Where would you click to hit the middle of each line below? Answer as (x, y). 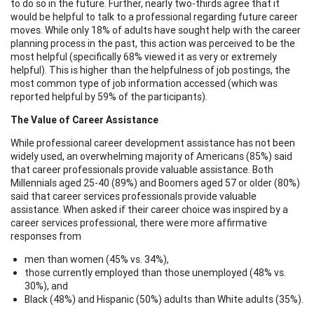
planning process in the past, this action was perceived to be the (153, 43)
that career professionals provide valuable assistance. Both (142, 169)
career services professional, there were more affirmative (139, 223)
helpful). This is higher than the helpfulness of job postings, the (150, 70)
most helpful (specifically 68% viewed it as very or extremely (144, 56)
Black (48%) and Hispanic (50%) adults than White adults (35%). (164, 299)
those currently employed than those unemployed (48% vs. (155, 272)
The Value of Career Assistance (84, 120)
